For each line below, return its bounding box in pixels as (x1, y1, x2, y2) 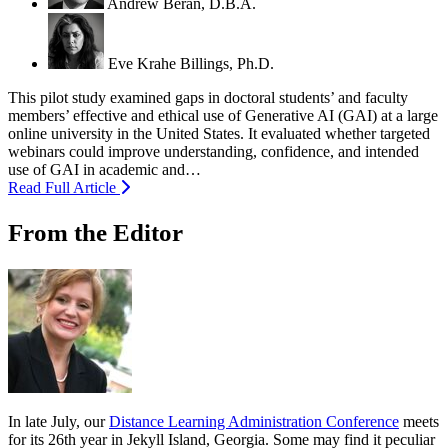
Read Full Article (8, 178, 120, 196)
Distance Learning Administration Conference (109, 412, 399, 430)
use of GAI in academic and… (8, 160, 201, 178)
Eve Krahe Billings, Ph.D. (108, 54, 274, 72)
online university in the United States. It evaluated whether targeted (8, 124, 430, 142)
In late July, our (8, 412, 109, 430)
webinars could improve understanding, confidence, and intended (8, 142, 419, 160)
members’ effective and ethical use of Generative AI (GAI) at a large (8, 106, 438, 124)
